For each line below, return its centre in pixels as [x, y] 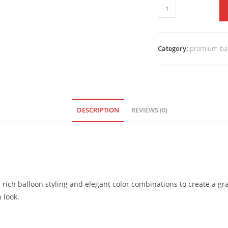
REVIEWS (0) [149, 110]
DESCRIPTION [98, 110]
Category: [174, 49]
